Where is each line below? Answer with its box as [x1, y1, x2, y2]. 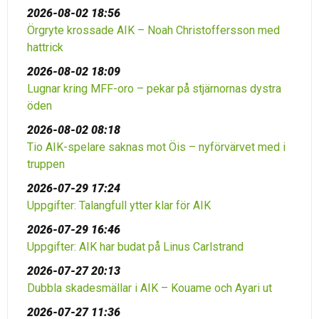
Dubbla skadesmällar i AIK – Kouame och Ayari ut [27, 281, 272, 295]
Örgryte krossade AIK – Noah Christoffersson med [27, 23, 280, 37]
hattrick [27, 41, 63, 54]
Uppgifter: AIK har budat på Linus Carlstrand [27, 240, 244, 253]
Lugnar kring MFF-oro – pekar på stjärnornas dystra [27, 82, 281, 95]
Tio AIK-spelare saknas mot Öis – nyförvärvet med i [27, 140, 286, 154]
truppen [27, 157, 65, 171]
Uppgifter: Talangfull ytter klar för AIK [27, 199, 211, 212]
